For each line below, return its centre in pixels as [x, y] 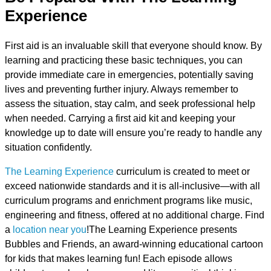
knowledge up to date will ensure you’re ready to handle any [133, 133]
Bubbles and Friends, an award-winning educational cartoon [134, 244]
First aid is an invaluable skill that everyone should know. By [133, 46]
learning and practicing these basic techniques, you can [124, 60]
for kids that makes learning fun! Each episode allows [119, 259]
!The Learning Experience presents [162, 230]
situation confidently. [48, 148]
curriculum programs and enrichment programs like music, [129, 201]
